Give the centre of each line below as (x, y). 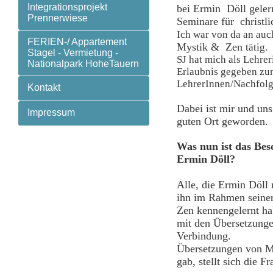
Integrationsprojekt (67, 7)
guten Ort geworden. (222, 121)
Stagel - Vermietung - (73, 53)
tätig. (258, 47)
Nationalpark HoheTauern (83, 64)
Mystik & (201, 47)
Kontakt (44, 87)
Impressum (51, 112)
